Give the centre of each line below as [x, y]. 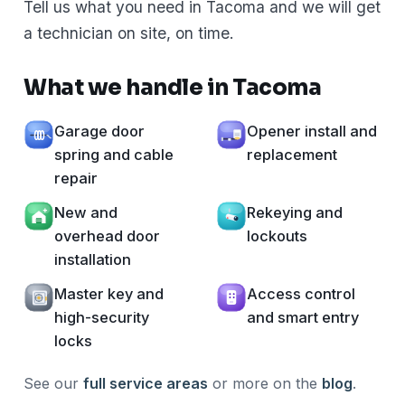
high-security [102, 317]
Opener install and [312, 131]
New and [86, 212]
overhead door [107, 235]
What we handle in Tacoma [173, 87]
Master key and [109, 293]
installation [93, 259]
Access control [301, 293]
